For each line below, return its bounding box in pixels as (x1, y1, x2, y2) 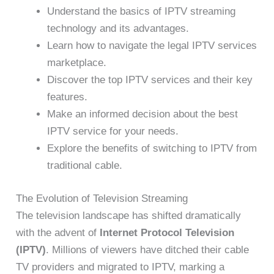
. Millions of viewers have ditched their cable (46, 243, 250, 256)
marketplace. (47, 57, 107, 69)
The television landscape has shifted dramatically (16, 209, 242, 221)
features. (47, 91, 88, 103)
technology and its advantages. (47, 23, 190, 35)
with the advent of (16, 226, 100, 239)
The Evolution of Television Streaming (16, 192, 188, 204)
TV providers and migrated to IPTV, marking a (16, 261, 225, 273)
